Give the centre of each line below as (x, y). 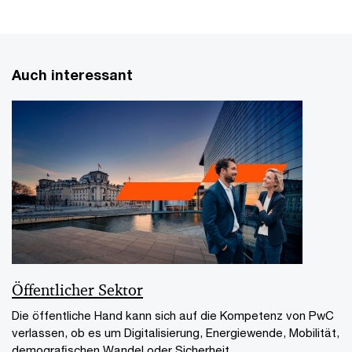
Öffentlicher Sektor (77, 290)
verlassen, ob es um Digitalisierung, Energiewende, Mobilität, (176, 332)
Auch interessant (72, 74)
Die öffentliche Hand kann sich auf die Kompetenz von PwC (173, 315)
